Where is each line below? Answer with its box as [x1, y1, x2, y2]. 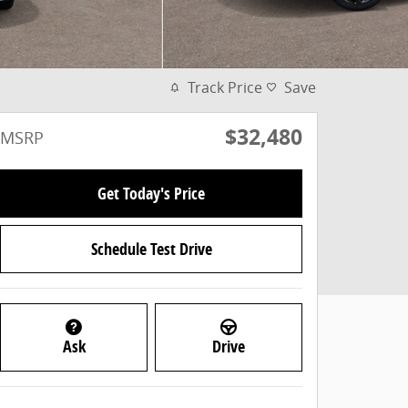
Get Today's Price [97, 182, 205, 206]
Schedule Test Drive [90, 238, 212, 261]
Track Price [188, 77, 262, 97]
